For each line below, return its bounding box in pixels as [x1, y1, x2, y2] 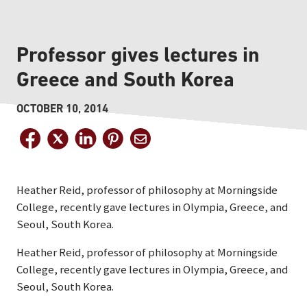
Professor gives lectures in [16, 42, 260, 66]
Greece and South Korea [16, 67, 234, 91]
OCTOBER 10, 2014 [16, 102, 108, 115]
